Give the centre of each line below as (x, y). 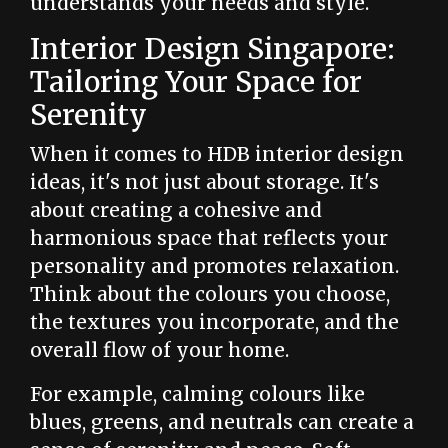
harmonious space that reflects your (209, 238)
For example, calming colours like (197, 394)
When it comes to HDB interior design (217, 154)
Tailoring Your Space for (196, 82)
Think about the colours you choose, (210, 294)
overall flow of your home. (159, 350)
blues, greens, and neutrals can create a (222, 422)
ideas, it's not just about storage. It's (204, 182)
